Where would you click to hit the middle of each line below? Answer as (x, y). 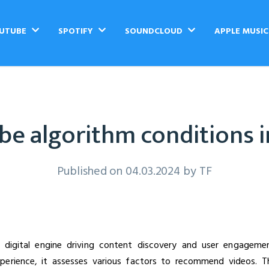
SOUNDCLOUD (155, 30)
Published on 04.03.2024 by (128, 170)
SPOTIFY (77, 30)
